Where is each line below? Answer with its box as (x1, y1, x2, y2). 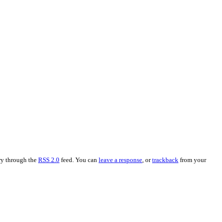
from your (178, 156, 206, 164)
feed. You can (59, 156, 99, 164)
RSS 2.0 (38, 156, 59, 164)
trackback (152, 156, 178, 164)
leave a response (99, 156, 142, 164)
